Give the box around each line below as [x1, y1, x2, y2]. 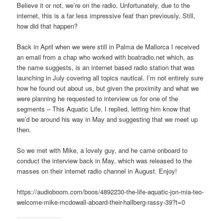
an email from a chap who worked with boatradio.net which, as [17, 52, 194, 62]
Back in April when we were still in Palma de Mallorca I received [17, 41, 200, 51]
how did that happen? [17, 21, 78, 31]
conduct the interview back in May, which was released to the [17, 155, 192, 165]
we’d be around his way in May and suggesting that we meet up [17, 114, 198, 124]
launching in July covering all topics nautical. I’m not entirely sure [17, 73, 204, 82]
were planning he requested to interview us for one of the [17, 93, 179, 103]
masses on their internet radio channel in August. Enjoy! [17, 166, 178, 176]
